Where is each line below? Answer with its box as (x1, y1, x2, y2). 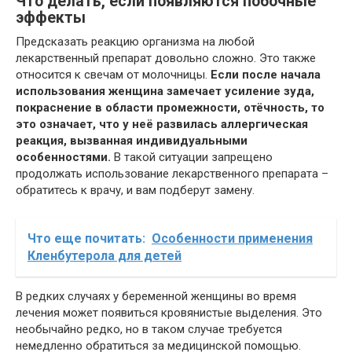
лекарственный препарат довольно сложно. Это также (16, 51, 316, 65)
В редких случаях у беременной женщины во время (16, 289, 296, 303)
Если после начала (211, 68, 321, 82)
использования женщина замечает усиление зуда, (16, 84, 314, 98)
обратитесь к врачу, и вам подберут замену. (16, 183, 255, 197)
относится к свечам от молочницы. (16, 68, 211, 82)
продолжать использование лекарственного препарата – (16, 167, 328, 181)
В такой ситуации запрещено (111, 150, 273, 164)
